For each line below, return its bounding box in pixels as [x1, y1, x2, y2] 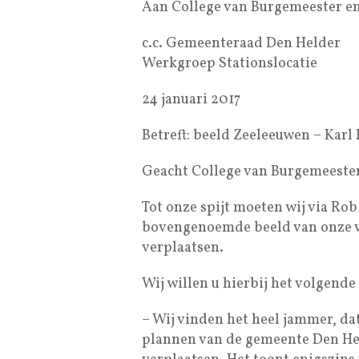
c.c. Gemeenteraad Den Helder [142, 33, 341, 54]
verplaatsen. [142, 237, 224, 258]
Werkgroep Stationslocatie [142, 53, 317, 74]
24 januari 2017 [142, 89, 240, 110]
